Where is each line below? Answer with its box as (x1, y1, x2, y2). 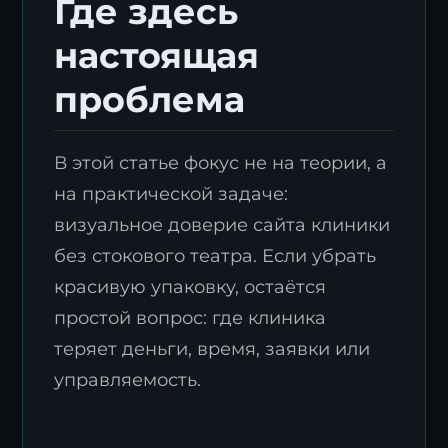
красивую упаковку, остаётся (54, 276, 327, 298)
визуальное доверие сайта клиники (54, 214, 391, 236)
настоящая (54, 34, 260, 78)
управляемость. (54, 369, 202, 391)
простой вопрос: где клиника (54, 307, 327, 329)
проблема (54, 78, 246, 122)
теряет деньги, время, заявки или (54, 338, 371, 360)
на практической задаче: (54, 183, 289, 205)
